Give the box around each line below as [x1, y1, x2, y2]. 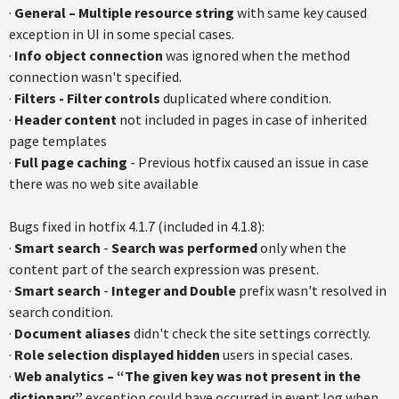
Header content [14, 110, 119, 128]
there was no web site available [9, 175, 199, 192]
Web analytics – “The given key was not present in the [12, 367, 361, 385]
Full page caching [14, 153, 127, 171]
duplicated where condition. [160, 89, 331, 107]
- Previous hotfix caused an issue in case [127, 153, 369, 171]
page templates [9, 132, 107, 150]
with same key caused [234, 4, 367, 21]
